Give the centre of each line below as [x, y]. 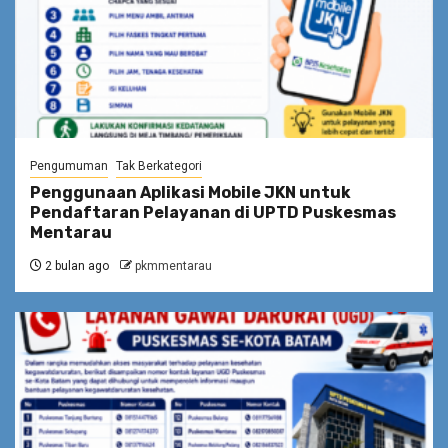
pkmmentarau [173, 265]
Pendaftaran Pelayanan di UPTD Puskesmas [213, 212]
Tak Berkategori [159, 165]
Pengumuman [69, 165]
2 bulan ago [75, 265]
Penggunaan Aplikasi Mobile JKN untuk [190, 192]
